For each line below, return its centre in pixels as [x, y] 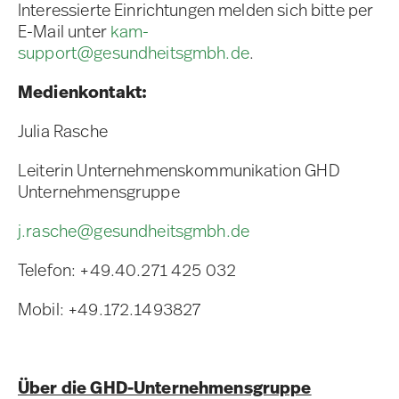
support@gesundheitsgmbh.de [134, 53]
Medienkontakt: [83, 92]
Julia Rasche [63, 131]
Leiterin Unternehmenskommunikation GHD [179, 171]
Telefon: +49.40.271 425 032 [127, 270]
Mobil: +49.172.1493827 [110, 309]
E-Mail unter [64, 32]
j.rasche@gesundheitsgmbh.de [134, 231]
